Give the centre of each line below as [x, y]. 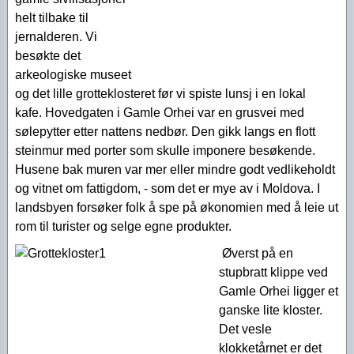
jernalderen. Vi [56, 37]
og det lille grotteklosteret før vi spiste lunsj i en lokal [160, 94]
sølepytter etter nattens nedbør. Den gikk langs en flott [165, 132]
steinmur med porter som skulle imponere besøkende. [165, 151]
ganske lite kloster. [271, 310]
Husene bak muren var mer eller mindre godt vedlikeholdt [175, 169]
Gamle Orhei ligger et [279, 291]
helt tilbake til [52, 18]
